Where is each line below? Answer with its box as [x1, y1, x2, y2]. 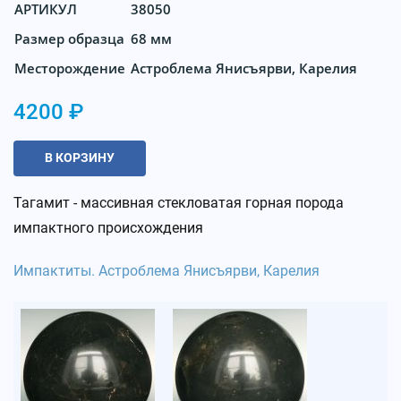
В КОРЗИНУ [45, 150, 115, 166]
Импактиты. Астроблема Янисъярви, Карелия [13, 261, 320, 279]
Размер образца [14, 29, 124, 47]
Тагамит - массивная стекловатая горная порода [13, 193, 344, 211]
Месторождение [14, 58, 125, 77]
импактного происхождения [13, 218, 203, 236]
